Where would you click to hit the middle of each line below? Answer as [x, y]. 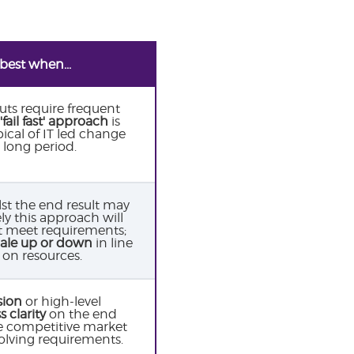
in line [113, 243]
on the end [81, 314]
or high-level [62, 301]
